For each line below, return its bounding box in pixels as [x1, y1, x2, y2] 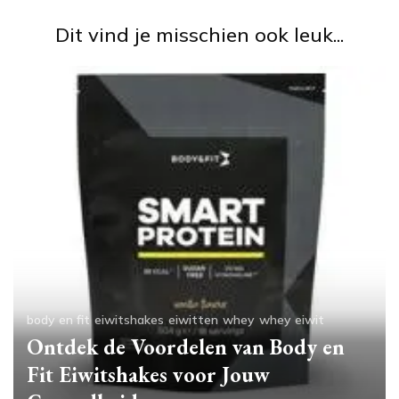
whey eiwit [259, 312, 324, 329]
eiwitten [168, 312, 218, 329]
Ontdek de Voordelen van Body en [27, 333, 345, 362]
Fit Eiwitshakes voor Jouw [27, 361, 270, 389]
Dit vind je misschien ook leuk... [55, 22, 344, 48]
